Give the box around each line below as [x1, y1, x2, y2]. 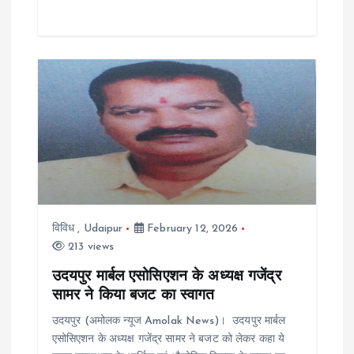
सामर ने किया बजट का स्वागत [51, 288, 215, 304]
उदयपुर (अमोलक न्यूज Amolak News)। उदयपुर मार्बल [51, 315, 286, 328]
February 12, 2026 [143, 222, 239, 235]
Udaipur [83, 222, 123, 235]
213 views [64, 240, 115, 253]
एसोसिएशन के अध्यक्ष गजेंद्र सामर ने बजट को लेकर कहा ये [51, 333, 285, 346]
